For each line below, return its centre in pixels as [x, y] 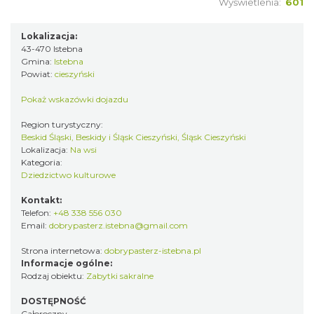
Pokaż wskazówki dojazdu [75, 99]
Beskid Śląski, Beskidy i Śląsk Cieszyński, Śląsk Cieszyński [134, 137]
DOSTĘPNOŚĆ [54, 301]
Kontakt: [41, 200]
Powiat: [38, 74]
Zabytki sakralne [120, 276]
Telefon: [37, 213]
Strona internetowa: [63, 251]
